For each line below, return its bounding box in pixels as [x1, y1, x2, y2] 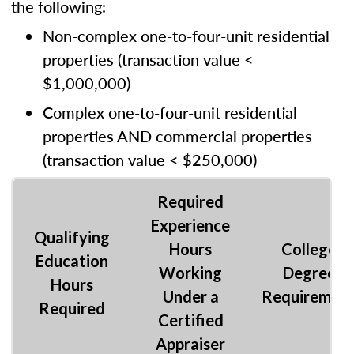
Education [36, 251, 108, 270]
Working [159, 263, 222, 282]
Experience [151, 216, 230, 235]
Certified [157, 311, 224, 330]
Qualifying [34, 228, 110, 247]
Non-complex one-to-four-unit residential [43, 24, 330, 47]
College [281, 239, 337, 258]
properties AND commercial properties [43, 125, 312, 147]
